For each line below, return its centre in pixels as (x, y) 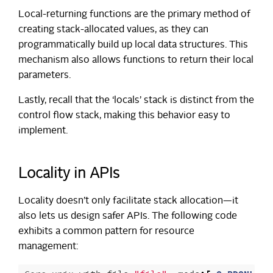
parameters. (44, 75)
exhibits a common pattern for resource (106, 231)
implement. (43, 131)
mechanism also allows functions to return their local (136, 60)
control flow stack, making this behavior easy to (124, 115)
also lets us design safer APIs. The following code (128, 216)
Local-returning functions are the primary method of (134, 14)
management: (48, 246)
